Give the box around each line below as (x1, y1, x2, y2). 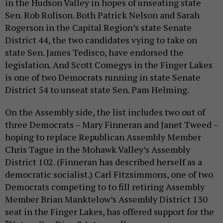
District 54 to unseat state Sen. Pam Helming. (5, 84, 189, 96)
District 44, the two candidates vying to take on (5, 34, 197, 46)
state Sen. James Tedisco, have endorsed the (5, 46, 184, 59)
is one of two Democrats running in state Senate (5, 71, 201, 84)
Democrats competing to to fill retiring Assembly (5, 181, 205, 193)
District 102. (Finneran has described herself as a (5, 156, 202, 168)
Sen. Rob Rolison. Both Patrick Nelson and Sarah (5, 9, 200, 21)
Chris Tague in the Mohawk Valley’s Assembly (5, 143, 190, 156)
